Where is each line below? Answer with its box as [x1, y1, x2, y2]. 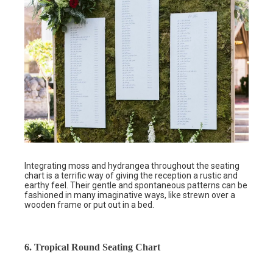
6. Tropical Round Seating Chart [24, 242, 160, 253]
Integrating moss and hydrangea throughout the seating [24, 161, 239, 171]
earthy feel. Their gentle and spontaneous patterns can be [24, 180, 247, 191]
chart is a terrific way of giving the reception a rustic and [24, 171, 238, 181]
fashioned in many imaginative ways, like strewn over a [24, 190, 235, 200]
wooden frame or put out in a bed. [24, 200, 154, 210]
